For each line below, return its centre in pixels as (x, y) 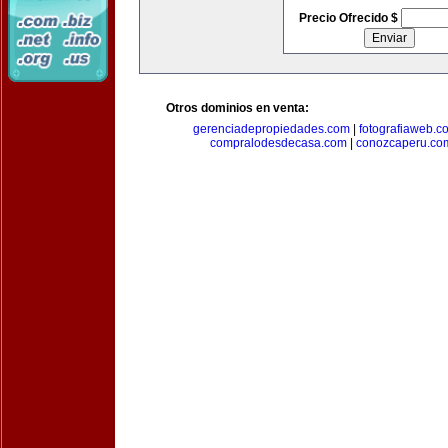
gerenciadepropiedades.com (271, 129)
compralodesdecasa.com (278, 143)
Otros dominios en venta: (237, 108)
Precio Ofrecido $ (349, 18)
